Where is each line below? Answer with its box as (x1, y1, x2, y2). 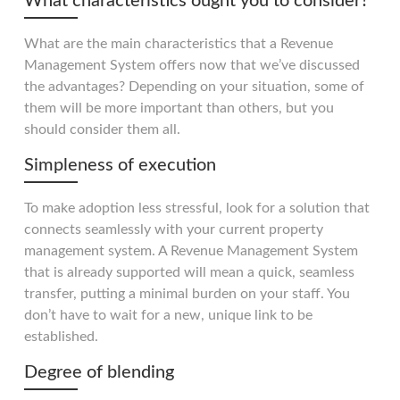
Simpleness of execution (24, 155, 216, 174)
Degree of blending (24, 362, 174, 381)
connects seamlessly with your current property (24, 221, 323, 237)
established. (24, 329, 98, 344)
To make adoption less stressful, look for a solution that (24, 200, 370, 215)
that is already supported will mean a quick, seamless (24, 264, 354, 279)
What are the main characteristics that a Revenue (24, 36, 333, 51)
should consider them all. (24, 121, 180, 137)
